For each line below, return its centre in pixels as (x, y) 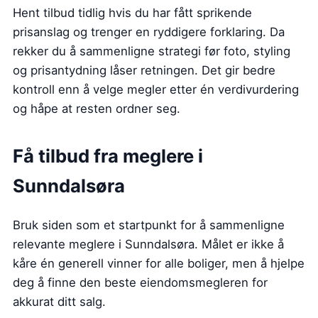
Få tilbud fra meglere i (108, 155)
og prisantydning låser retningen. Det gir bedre (144, 70)
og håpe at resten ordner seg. (97, 108)
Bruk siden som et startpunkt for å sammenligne (149, 225)
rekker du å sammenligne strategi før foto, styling (152, 51)
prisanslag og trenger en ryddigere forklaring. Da (149, 32)
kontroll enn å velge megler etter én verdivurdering (156, 89)
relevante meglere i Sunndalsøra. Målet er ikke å (148, 245)
